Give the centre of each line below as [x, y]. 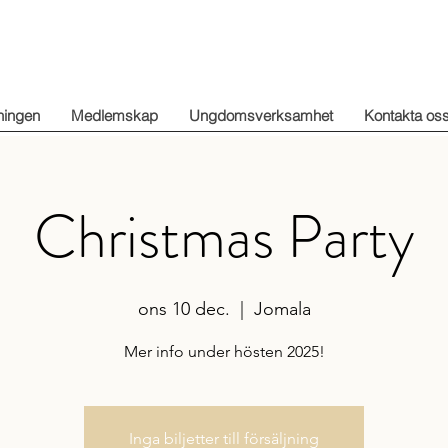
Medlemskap [114, 115]
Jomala [282, 309]
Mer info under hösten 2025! [224, 351]
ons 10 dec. [183, 309]
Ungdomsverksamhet [261, 115]
